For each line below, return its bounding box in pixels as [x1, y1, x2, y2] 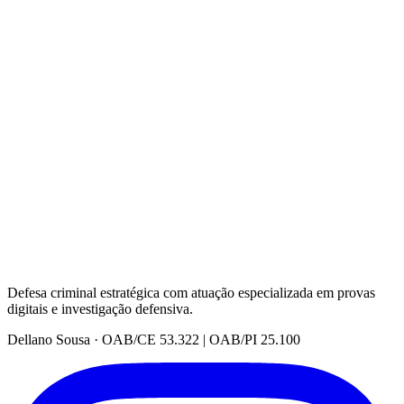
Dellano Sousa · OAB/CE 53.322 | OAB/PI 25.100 [7, 331, 300, 347]
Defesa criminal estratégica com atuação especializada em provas [7, 284, 375, 300]
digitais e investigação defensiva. [7, 300, 193, 317]
